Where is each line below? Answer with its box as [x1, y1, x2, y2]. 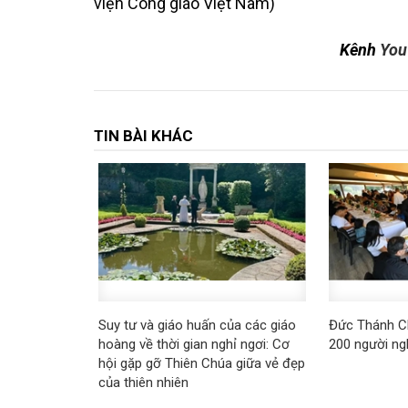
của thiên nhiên [97, 374, 189, 392]
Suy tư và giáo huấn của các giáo [97, 317, 296, 334]
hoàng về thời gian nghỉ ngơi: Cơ [97, 336, 290, 353]
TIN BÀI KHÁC [93, 127, 193, 145]
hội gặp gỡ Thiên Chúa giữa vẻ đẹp [97, 355, 305, 372]
